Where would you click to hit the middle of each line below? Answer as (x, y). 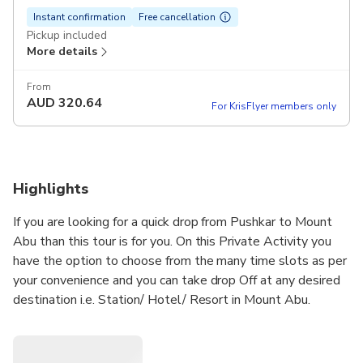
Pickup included (67, 36)
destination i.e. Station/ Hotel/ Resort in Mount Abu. (162, 300)
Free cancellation (177, 17)
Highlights (51, 189)
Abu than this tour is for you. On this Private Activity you (173, 242)
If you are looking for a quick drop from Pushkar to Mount (173, 222)
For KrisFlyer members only (273, 107)
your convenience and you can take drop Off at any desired (177, 281)
